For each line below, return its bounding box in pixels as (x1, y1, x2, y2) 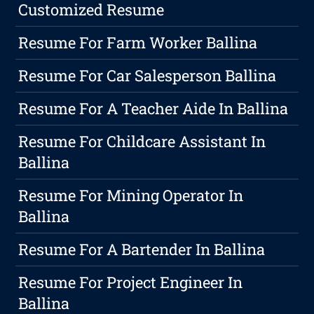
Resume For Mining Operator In (18, 185, 244, 206)
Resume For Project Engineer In (18, 272, 243, 293)
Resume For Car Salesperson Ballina (18, 65, 277, 86)
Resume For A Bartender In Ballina (18, 239, 266, 260)
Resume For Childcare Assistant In (18, 131, 266, 152)
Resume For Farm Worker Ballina (18, 32, 258, 53)
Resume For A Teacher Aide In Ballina (18, 98, 289, 119)
